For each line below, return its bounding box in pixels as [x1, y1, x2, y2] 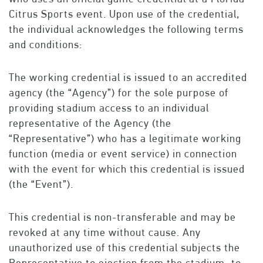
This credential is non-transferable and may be [9, 211, 236, 224]
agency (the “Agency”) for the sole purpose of [9, 86, 228, 99]
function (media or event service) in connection [9, 147, 237, 160]
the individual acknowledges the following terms [9, 23, 244, 36]
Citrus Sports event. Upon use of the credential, [9, 8, 240, 21]
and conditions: [9, 38, 82, 51]
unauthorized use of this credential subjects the [9, 241, 240, 254]
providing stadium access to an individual [9, 102, 209, 114]
